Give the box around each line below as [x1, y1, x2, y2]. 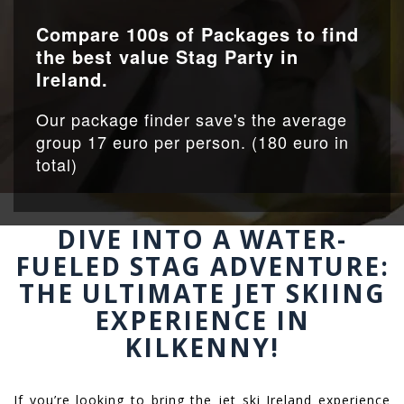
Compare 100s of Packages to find [36, 20, 359, 47]
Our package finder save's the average [36, 106, 347, 131]
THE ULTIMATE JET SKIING [18, 275, 386, 310]
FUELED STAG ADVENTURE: [14, 248, 390, 283]
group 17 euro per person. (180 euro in [36, 129, 349, 153]
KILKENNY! [124, 329, 280, 364]
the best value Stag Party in [36, 42, 298, 69]
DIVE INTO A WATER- [57, 221, 347, 256]
